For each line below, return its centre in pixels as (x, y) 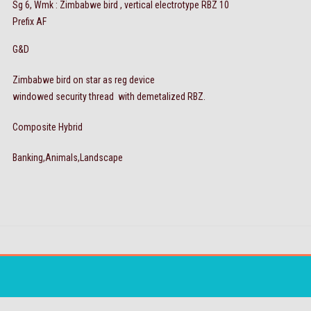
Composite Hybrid (48, 127)
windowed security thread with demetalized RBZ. (109, 96)
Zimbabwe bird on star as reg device (84, 80)
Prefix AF (30, 22)
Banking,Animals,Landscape (68, 158)
